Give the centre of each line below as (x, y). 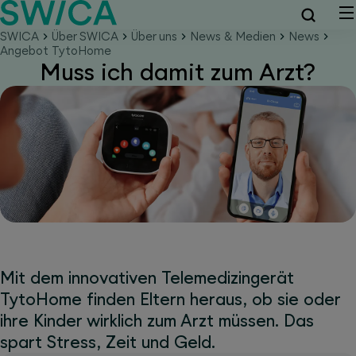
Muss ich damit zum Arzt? (178, 72)
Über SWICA (85, 36)
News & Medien (233, 36)
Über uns (154, 36)
